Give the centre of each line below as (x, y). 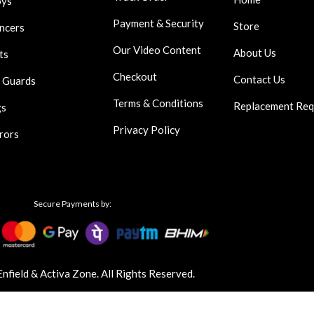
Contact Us (260, 79)
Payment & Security (159, 23)
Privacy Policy (147, 129)
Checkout (135, 76)
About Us (255, 52)
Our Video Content (157, 49)
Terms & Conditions (158, 103)
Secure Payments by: (72, 203)
